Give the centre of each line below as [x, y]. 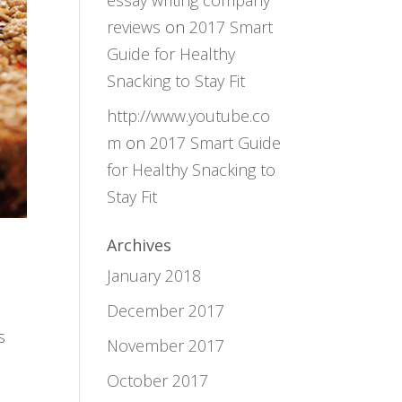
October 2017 [158, 380]
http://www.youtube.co [189, 116]
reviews [134, 27]
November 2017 [166, 345]
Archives [140, 245]
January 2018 [154, 275]
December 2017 [166, 310]
